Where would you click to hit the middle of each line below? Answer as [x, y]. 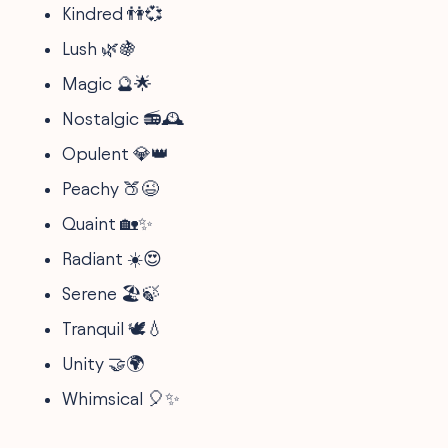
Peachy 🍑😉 [111, 188]
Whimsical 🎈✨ [121, 398]
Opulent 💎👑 [116, 153]
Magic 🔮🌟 [107, 83]
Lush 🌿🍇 [100, 48]
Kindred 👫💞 [113, 13]
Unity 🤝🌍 [103, 363]
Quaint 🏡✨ [108, 223]
